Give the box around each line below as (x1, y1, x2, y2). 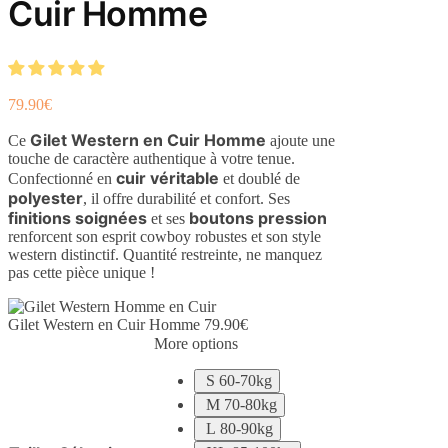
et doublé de (219, 170, 300, 188)
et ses (147, 210, 189, 228)
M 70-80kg (206, 396, 277, 414)
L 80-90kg (206, 420, 273, 438)
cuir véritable (116, 168, 219, 189)
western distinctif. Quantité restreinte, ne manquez (8, 246, 322, 264)
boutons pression (189, 208, 327, 229)
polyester (8, 188, 83, 209)
